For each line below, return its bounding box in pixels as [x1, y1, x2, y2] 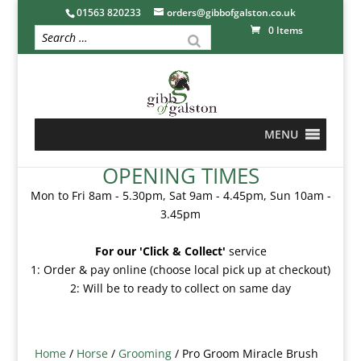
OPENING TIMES [102, 161, 259, 190]
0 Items [268, 23, 303, 37]
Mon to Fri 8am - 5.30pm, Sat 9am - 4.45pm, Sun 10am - [30, 188, 331, 203]
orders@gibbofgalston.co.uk [166, 6, 296, 19]
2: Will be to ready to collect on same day [70, 280, 291, 296]
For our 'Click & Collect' [94, 243, 226, 259]
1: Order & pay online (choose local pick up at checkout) [31, 262, 330, 277]
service [225, 243, 267, 259]
